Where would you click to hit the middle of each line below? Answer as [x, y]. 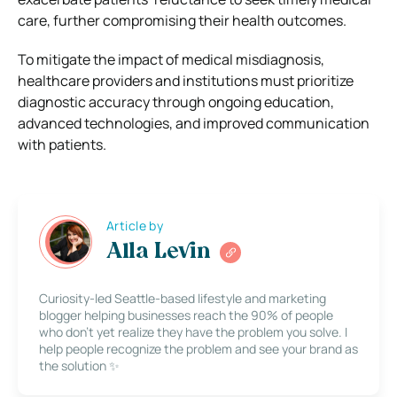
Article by [135, 226]
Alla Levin [159, 253]
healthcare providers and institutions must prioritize [186, 80]
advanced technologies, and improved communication [194, 123]
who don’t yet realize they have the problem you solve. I [193, 331]
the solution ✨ [79, 365]
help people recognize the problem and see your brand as [198, 348]
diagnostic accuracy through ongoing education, [176, 101]
